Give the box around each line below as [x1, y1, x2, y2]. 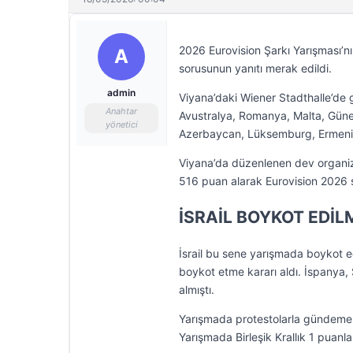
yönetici [105, 119, 138, 130]
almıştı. [179, 283, 214, 296]
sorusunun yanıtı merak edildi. [179, 61, 332, 75]
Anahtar [106, 106, 137, 117]
